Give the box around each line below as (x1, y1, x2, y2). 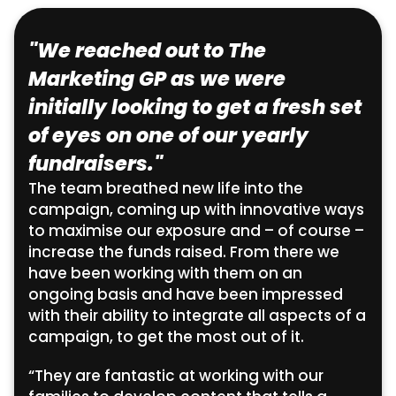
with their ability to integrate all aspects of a (28, 304, 366, 326)
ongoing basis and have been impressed (28, 283, 343, 305)
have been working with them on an (28, 262, 302, 284)
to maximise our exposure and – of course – (28, 219, 364, 241)
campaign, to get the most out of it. (28, 325, 304, 347)
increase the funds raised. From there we (28, 240, 339, 263)
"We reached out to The (28, 35, 266, 65)
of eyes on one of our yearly (28, 120, 308, 149)
